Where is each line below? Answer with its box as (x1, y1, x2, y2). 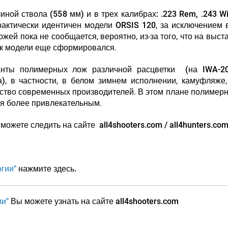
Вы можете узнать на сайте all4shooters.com (9, 196, 179, 206)
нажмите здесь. (16, 164, 76, 174)
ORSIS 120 (116, 20, 156, 30)
